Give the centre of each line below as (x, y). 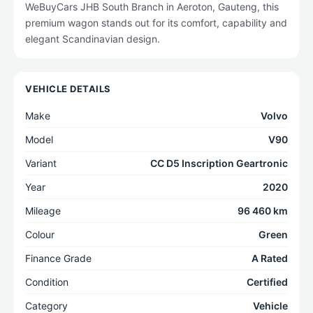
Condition (47, 282)
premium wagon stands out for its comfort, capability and (156, 23)
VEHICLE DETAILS (68, 89)
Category (46, 306)
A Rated (270, 258)
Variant (41, 163)
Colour (40, 234)
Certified (267, 282)
